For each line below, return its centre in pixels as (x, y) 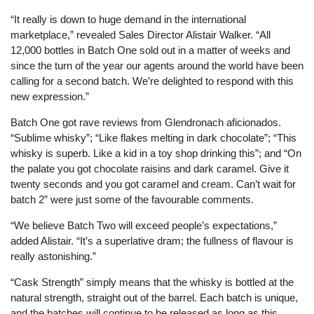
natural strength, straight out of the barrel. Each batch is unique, (154, 298)
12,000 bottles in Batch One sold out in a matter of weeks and (150, 50)
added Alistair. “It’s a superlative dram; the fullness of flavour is (152, 241)
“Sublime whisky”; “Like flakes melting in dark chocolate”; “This (153, 138)
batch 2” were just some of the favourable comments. (132, 199)
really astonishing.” (53, 256)
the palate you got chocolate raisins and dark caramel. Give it (150, 169)
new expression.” (50, 96)
